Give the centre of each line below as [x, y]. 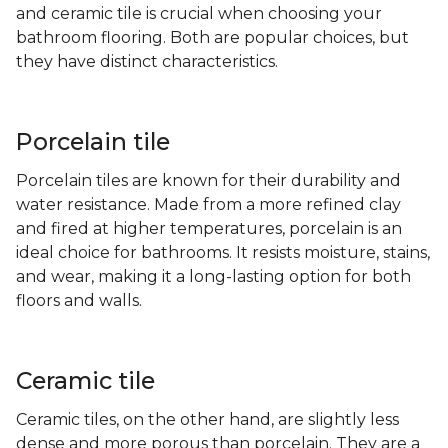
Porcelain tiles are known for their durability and [208, 181]
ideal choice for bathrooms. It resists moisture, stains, [223, 253]
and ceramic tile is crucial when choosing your [199, 14]
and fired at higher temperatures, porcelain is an [209, 229]
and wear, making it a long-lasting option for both [213, 277]
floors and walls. [79, 301]
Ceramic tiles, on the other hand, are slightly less [207, 420]
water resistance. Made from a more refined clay [208, 205]
